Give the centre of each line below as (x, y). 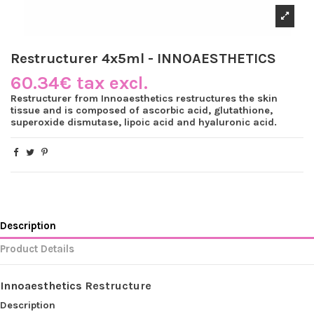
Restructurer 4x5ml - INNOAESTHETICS (143, 59)
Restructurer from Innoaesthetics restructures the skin (144, 98)
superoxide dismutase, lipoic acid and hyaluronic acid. (144, 122)
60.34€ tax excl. (79, 83)
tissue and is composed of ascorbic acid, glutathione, (142, 110)
